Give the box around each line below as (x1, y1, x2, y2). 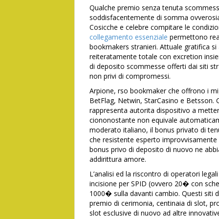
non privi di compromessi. (89, 71, 171, 81)
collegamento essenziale (89, 32, 168, 42)
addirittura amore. (89, 154, 146, 164)
